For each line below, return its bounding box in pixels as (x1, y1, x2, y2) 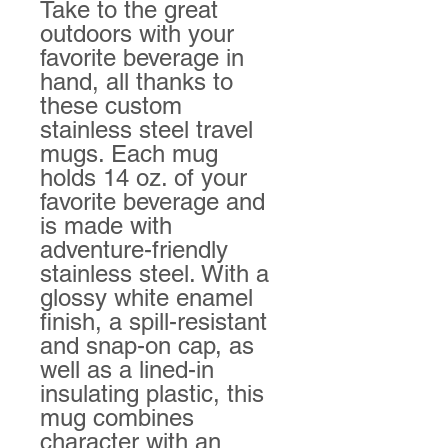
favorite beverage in (40, 43, 244, 71)
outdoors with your (40, 19, 234, 47)
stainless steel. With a (40, 259, 269, 287)
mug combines (40, 403, 194, 431)
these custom (40, 91, 182, 119)
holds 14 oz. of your (40, 163, 247, 191)
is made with (40, 211, 172, 239)
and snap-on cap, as (40, 331, 254, 359)
